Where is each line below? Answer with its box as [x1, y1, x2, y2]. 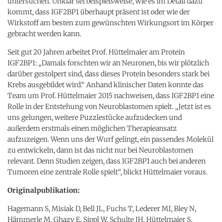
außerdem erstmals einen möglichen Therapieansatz [7, 123, 177, 133]
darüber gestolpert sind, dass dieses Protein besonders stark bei [7, 69, 210, 78]
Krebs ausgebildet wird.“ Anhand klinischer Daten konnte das [7, 80, 204, 89]
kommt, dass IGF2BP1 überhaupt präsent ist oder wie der [7, 7, 190, 16]
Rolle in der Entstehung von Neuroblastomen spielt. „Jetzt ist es [7, 102, 211, 111]
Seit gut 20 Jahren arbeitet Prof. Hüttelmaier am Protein [7, 47, 185, 56]
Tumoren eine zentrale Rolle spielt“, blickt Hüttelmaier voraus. [7, 167, 208, 176]
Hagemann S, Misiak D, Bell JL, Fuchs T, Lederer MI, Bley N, [7, 204, 196, 213]
